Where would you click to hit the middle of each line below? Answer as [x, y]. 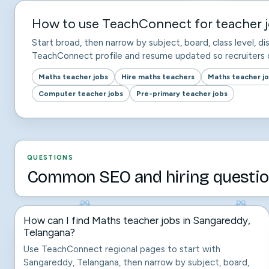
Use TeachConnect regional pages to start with [122, 249]
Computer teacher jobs [81, 93]
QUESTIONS [50, 158]
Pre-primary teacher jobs [182, 93]
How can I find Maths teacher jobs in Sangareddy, [137, 220]
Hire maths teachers [158, 77]
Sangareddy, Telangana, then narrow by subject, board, [136, 262]
